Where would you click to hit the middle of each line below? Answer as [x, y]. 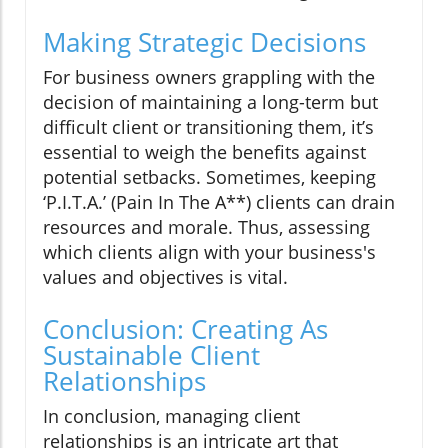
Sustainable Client [151, 354]
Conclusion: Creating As [185, 328]
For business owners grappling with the [209, 76]
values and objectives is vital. [165, 276]
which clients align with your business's [209, 251]
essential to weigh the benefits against [204, 151]
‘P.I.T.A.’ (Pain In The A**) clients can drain [219, 201]
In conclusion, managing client [171, 415]
